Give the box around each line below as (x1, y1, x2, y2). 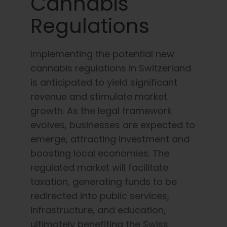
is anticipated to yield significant (30, 75, 177, 89)
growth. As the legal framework (30, 104, 172, 117)
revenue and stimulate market (30, 90, 167, 103)
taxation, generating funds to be (30, 175, 177, 188)
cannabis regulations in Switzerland (30, 61, 191, 74)
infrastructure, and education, (30, 203, 166, 216)
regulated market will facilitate (30, 161, 168, 174)
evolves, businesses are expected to (30, 118, 195, 131)
